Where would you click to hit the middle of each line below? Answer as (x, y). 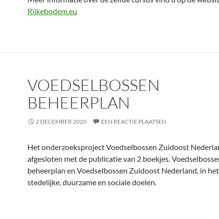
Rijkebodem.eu (52, 11)
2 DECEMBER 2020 (61, 122)
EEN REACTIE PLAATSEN (134, 122)
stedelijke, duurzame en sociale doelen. (92, 182)
